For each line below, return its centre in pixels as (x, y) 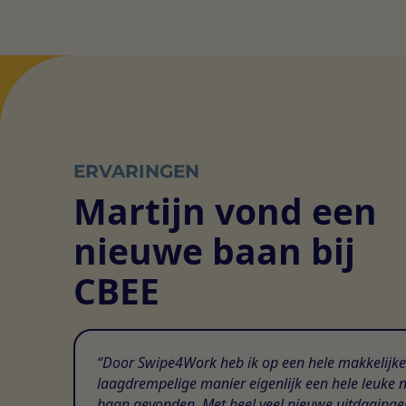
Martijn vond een (225, 211)
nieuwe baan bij (214, 251)
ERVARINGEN (136, 172)
